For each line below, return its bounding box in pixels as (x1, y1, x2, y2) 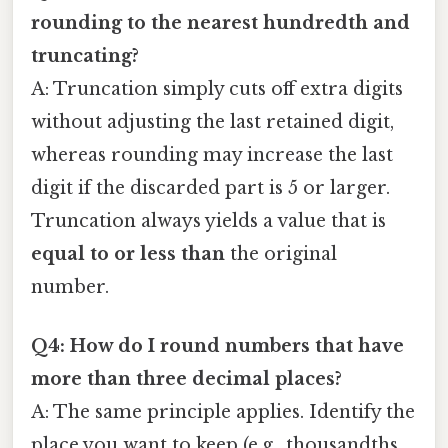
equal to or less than (31, 243, 225, 266)
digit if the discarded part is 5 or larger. (31, 177, 390, 200)
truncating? (31, 45, 139, 68)
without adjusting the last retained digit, (31, 111, 394, 134)
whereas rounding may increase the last (31, 144, 393, 167)
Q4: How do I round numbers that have (31, 335, 404, 358)
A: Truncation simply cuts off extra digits (31, 78, 403, 101)
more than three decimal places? (31, 368, 342, 391)
